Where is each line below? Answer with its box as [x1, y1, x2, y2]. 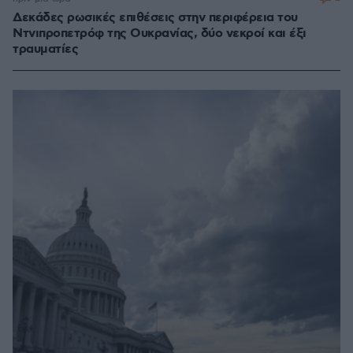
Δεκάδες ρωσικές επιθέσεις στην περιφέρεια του [13, 9, 298, 27]
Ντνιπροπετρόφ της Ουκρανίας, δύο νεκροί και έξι [13, 25, 307, 43]
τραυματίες [13, 41, 78, 58]
